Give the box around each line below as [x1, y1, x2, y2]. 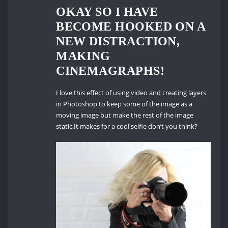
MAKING [56, 48, 110, 63]
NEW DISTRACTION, [56, 34, 180, 48]
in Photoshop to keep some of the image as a [56, 99, 193, 109]
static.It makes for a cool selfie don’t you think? [56, 122, 198, 131]
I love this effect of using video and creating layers [56, 88, 207, 98]
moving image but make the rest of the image [56, 110, 194, 120]
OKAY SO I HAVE [56, 4, 158, 18]
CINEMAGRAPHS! [56, 63, 164, 77]
